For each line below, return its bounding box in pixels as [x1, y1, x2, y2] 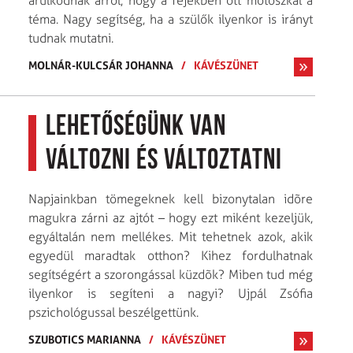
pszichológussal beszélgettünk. [28, 304, 199, 320]
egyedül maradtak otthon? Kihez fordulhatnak [28, 247, 313, 263]
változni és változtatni [46, 147, 282, 176]
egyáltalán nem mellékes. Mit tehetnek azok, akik [28, 229, 313, 244]
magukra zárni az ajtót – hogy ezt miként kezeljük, [28, 210, 313, 225]
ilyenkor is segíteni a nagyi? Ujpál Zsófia [28, 285, 313, 301]
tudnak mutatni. [28, 30, 113, 46]
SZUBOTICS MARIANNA [28, 332, 141, 346]
